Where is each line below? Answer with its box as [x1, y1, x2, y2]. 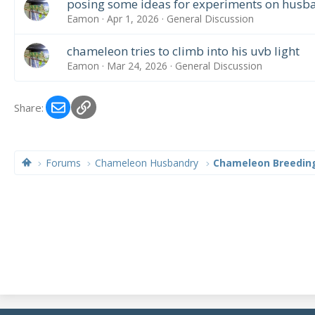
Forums [46, 156, 82, 169]
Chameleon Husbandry [95, 156, 199, 169]
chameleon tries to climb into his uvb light [66, 42, 300, 59]
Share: [14, 100, 44, 115]
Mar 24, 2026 [106, 58, 167, 72]
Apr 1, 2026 [106, 11, 159, 25]
